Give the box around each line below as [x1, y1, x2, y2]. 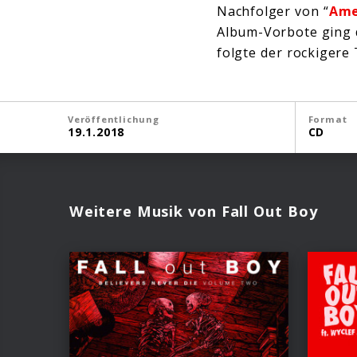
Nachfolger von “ [217, 2, 329, 20]
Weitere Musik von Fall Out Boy [69, 201, 318, 221]
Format [308, 113, 347, 125]
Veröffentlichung [68, 113, 159, 125]
